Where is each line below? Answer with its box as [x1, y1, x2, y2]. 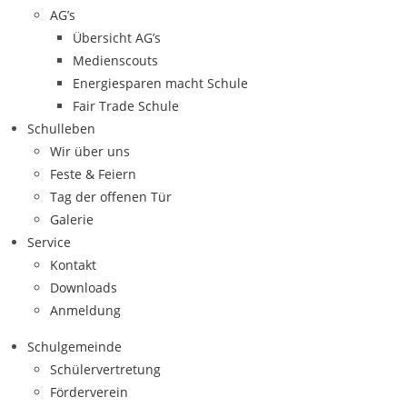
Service [27, 233, 71, 251]
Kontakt [50, 256, 96, 273]
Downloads [50, 279, 117, 296]
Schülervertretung [50, 361, 161, 378]
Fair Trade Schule [73, 97, 179, 114]
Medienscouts [73, 52, 158, 69]
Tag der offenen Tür [50, 188, 172, 205]
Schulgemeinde [27, 338, 122, 355]
